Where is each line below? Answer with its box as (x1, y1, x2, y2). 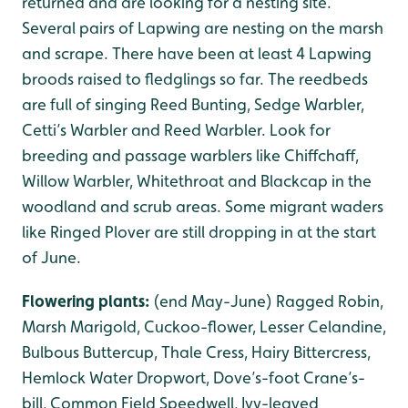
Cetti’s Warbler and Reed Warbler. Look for (22, 120, 331, 139)
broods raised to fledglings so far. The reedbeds (22, 69, 368, 88)
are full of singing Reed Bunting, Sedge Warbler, (22, 95, 364, 114)
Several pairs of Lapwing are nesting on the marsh (22, 18, 383, 37)
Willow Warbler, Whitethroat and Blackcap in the (22, 171, 372, 190)
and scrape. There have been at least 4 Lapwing (22, 44, 372, 63)
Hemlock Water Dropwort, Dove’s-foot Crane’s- (22, 368, 365, 387)
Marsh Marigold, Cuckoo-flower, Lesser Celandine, (22, 317, 386, 336)
